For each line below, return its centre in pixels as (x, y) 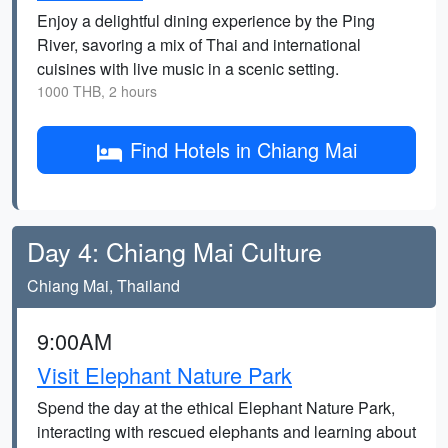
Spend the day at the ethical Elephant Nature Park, (216, 407)
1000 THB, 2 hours (97, 91)
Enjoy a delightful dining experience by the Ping (206, 20)
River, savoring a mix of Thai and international (199, 44)
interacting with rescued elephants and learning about (226, 431)
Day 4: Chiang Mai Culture (174, 251)
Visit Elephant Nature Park (164, 374)
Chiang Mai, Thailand (103, 285)
